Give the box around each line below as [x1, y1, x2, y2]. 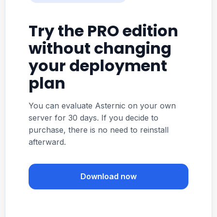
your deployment [28, 55, 167, 77]
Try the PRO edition [28, 20, 178, 42]
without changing [28, 37, 171, 60]
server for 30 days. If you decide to [28, 113, 158, 123]
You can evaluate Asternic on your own [28, 101, 176, 111]
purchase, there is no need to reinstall [28, 125, 169, 135]
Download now [80, 171, 137, 182]
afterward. [28, 137, 66, 147]
